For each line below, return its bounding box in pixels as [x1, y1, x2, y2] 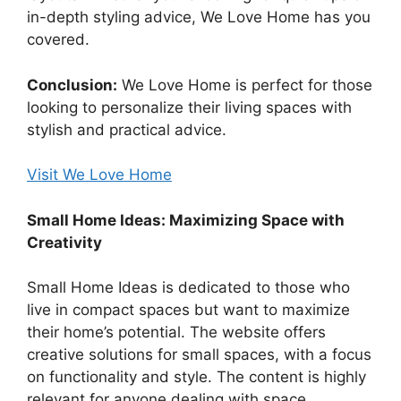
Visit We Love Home [27, 166, 172, 184]
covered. [27, 30, 90, 49]
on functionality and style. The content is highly [27, 368, 366, 387]
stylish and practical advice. [27, 120, 226, 139]
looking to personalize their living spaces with [27, 98, 352, 116]
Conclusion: [27, 75, 117, 94]
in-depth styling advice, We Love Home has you [27, 8, 371, 27]
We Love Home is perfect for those [117, 75, 372, 94]
